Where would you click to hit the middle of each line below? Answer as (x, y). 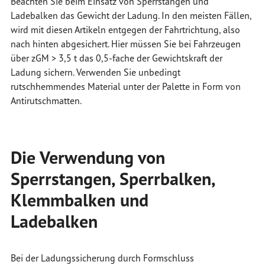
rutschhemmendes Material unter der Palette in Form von (125, 87)
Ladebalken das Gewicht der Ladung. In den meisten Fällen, (131, 16)
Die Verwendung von (88, 157)
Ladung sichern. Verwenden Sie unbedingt (95, 72)
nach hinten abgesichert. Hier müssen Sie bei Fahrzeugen (125, 44)
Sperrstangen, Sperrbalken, (112, 179)
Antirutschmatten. (46, 101)
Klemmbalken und (79, 200)
